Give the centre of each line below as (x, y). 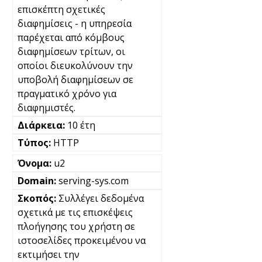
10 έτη (81, 125)
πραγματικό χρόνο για (67, 94)
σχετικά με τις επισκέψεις (75, 212)
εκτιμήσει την (49, 254)
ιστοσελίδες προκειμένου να (82, 240)
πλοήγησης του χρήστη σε (76, 226)
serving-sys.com (94, 181)
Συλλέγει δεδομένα (101, 198)
